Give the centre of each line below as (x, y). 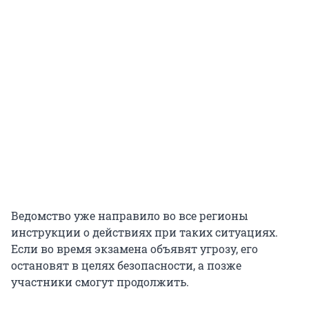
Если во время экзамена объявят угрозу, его (134, 249)
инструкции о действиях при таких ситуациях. (144, 232)
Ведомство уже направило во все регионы (130, 216)
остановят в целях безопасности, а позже (126, 266)
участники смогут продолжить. (100, 282)
